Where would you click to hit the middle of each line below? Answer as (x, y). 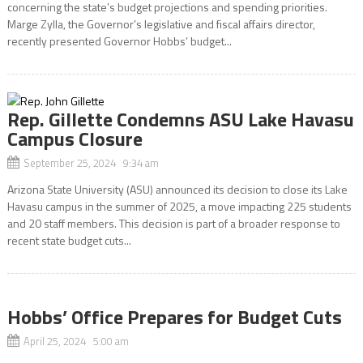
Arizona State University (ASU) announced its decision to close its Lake (177, 189)
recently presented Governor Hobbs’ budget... (119, 41)
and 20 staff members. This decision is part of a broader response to (173, 223)
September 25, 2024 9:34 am (91, 163)
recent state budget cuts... (69, 240)
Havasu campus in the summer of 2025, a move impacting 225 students (179, 206)
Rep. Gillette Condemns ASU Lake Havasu (180, 119)
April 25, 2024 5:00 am (76, 341)
